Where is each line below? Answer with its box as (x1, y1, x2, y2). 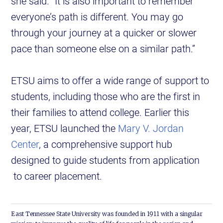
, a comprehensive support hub (39, 137, 173, 151)
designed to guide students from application (11, 153, 200, 167)
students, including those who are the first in (11, 90, 201, 103)
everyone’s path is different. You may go (11, 10, 184, 23)
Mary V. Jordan (118, 121, 184, 135)
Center (11, 137, 39, 151)
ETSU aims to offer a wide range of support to (11, 74, 210, 87)
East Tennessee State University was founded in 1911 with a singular (11, 210, 203, 218)
